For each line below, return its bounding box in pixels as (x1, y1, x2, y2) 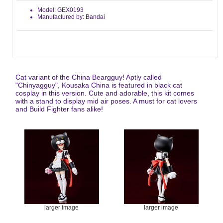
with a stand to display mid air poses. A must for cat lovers (15, 97, 198, 105)
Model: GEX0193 (37, 6, 84, 13)
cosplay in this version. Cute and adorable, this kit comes (15, 89, 195, 97)
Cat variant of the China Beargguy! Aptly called (15, 73, 162, 81)
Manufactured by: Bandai (37, 13, 105, 20)
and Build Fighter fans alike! (15, 105, 104, 113)
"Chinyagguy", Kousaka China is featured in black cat (15, 81, 183, 89)
